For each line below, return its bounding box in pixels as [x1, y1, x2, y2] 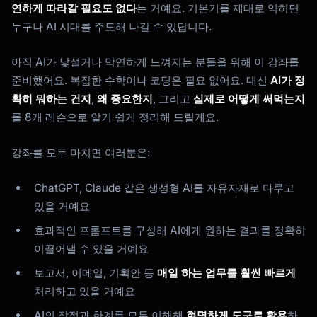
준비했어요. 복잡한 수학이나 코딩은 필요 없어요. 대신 [11, 74, 270, 88]
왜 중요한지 [97, 92, 153, 106]
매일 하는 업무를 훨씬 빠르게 [157, 266, 296, 280]
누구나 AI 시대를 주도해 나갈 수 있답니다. [11, 20, 212, 34]
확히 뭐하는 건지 [11, 92, 91, 106]
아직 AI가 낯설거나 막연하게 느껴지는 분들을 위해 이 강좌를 [11, 55, 299, 69]
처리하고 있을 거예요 [34, 284, 135, 299]
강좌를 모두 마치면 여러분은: [11, 146, 150, 160]
